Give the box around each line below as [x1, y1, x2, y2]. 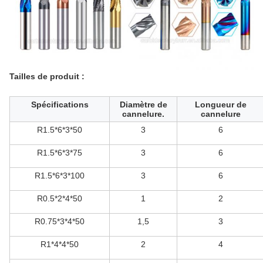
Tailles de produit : [9, 72, 85, 82]
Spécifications [31, 100, 89, 110]
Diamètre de [119, 100, 167, 110]
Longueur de [194, 100, 247, 110]
